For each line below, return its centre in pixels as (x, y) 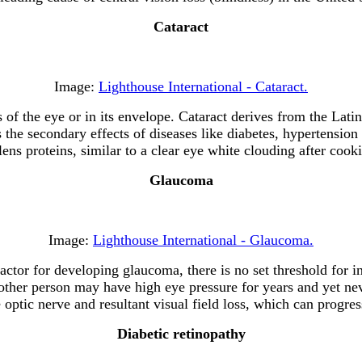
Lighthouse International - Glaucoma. (203, 240)
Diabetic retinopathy (181, 333)
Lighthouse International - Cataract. (203, 86)
